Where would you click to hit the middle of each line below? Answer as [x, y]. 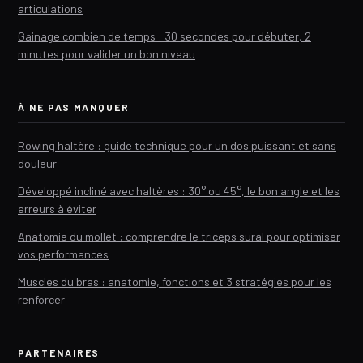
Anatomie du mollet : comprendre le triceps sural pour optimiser [179, 237]
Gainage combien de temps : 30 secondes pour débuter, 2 [164, 36]
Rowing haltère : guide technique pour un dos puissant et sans [177, 146]
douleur [37, 164]
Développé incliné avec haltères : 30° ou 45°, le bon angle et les [179, 191]
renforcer [41, 300]
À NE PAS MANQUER [74, 107]
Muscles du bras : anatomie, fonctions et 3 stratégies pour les [175, 282]
